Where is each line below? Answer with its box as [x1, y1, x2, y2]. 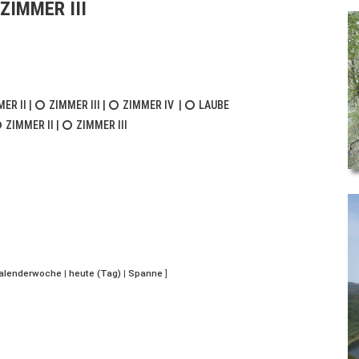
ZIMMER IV [123, 99, 174, 111]
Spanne [128, 268, 163, 279]
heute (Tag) [69, 268, 121, 279]
